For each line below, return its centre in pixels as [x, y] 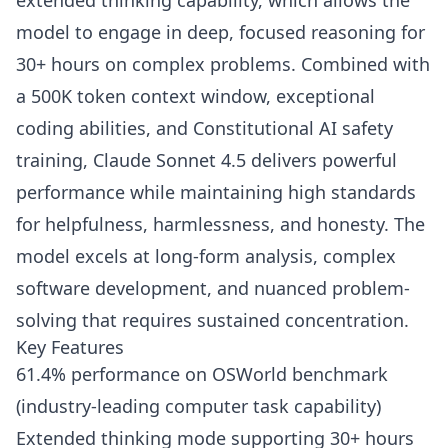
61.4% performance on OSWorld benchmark [202, 374]
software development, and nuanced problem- [213, 288]
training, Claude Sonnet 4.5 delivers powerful [206, 160]
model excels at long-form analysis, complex [206, 256]
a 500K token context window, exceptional [195, 96]
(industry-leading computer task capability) [198, 406]
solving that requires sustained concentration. [212, 320]
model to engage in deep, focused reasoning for [220, 32]
